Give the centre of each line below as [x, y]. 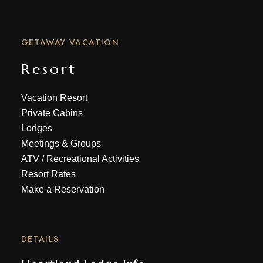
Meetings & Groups [61, 144]
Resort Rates [48, 174]
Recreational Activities [92, 159]
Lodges [36, 128]
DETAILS [40, 239]
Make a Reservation [63, 189]
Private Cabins [52, 113]
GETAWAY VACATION [70, 42]
